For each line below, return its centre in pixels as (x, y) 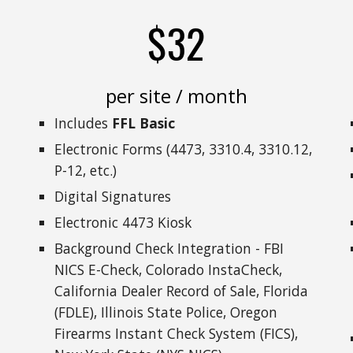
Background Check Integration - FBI (169, 248)
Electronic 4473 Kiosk (123, 222)
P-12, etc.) (86, 170)
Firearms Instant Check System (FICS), (176, 333)
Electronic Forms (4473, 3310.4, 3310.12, (184, 149)
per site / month (176, 96)
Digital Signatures (113, 196)
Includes (84, 123)
